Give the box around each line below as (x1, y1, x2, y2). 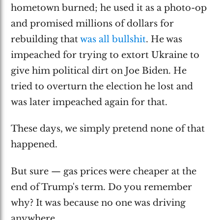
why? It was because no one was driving (11, 197, 186, 208)
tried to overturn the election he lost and (11, 81, 193, 92)
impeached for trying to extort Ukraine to (11, 49, 200, 60)
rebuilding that (11, 33, 81, 45)
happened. (11, 139, 58, 150)
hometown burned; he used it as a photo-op (11, 2, 207, 13)
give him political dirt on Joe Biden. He (11, 65, 187, 76)
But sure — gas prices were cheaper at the (11, 165, 197, 177)
